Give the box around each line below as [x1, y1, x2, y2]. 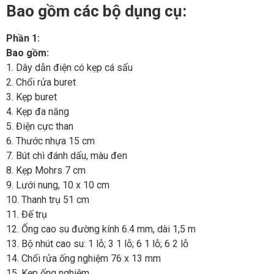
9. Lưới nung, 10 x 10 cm [6, 179, 109, 191]
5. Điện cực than [6, 120, 73, 132]
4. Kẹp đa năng [6, 105, 69, 117]
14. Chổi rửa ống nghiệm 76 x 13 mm [6, 252, 161, 264]
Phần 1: [6, 32, 40, 44]
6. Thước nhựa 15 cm [6, 135, 95, 147]
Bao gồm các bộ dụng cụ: [6, 1, 187, 20]
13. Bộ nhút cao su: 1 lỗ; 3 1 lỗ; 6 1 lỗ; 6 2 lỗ [6, 237, 188, 250]
